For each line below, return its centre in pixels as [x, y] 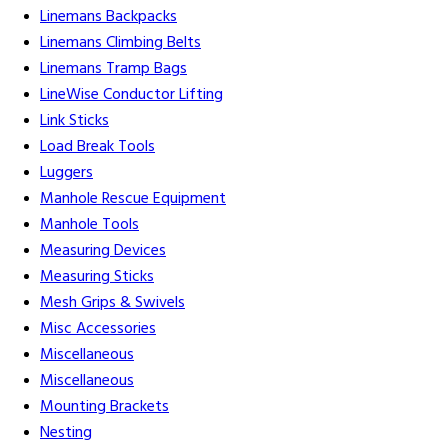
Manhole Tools [89, 225]
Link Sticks [74, 121]
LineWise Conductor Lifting [131, 95]
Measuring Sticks [97, 277]
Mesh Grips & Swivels [112, 303]
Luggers [66, 173]
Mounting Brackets [104, 407]
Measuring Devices [103, 251]
